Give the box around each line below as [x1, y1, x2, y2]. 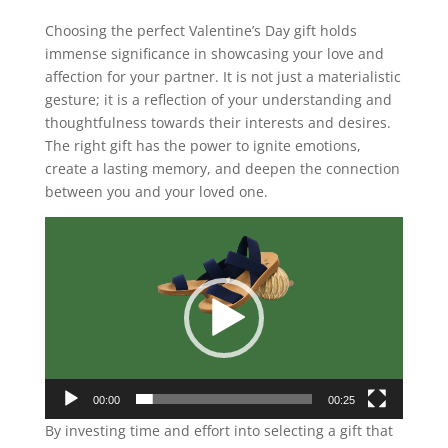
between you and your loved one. [44, 182, 268, 202]
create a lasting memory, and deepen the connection [44, 159, 400, 179]
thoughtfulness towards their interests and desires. [44, 113, 391, 133]
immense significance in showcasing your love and [44, 44, 384, 64]
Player [43, 241, 85, 261]
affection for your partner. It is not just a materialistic [44, 67, 401, 87]
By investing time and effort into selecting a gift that [44, 420, 393, 440]
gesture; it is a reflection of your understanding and [44, 90, 392, 110]
